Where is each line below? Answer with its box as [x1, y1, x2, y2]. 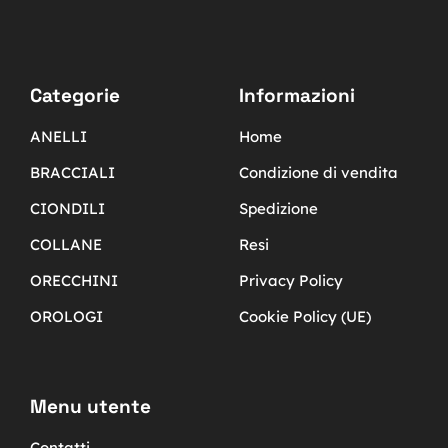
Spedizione [239, 198, 318, 218]
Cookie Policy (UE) [239, 306, 371, 326]
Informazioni [239, 82, 355, 108]
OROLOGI [30, 306, 103, 326]
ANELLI [30, 126, 87, 146]
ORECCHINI [30, 270, 118, 290]
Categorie [30, 82, 120, 108]
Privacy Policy [239, 270, 343, 290]
